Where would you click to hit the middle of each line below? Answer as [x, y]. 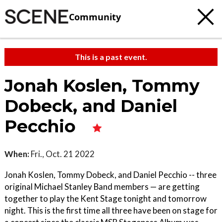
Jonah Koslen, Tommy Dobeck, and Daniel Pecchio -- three [111, 175]
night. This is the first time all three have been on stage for [111, 210]
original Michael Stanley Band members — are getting [102, 187]
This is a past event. [111, 57]
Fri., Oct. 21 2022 [62, 154]
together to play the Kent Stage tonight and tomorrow [106, 198]
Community [95, 17]
